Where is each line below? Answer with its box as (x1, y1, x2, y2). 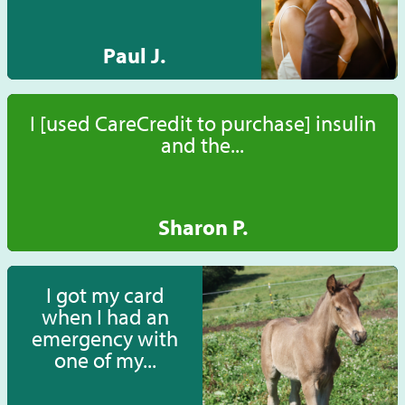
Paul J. (102, 42, 165, 70)
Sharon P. (157, 213, 248, 241)
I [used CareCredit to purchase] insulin (29, 109, 376, 137)
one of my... (53, 346, 156, 374)
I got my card (45, 281, 165, 309)
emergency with (32, 325, 178, 353)
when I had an (41, 303, 169, 331)
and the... (161, 131, 244, 159)
